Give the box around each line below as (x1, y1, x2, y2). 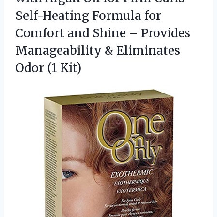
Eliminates (116, 43, 180, 59)
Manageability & (15, 43, 116, 59)
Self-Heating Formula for (15, 8, 161, 24)
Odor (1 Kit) (15, 61, 81, 76)
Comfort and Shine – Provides (15, 26, 190, 41)
